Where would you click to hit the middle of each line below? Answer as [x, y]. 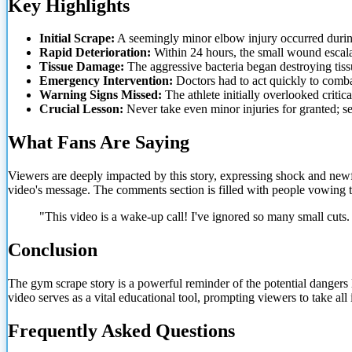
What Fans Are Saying [99, 143]
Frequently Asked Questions [121, 330]
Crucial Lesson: [81, 109]
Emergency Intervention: [106, 81]
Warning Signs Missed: [101, 95]
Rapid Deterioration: [95, 53]
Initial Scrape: [77, 38]
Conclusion [53, 250]
